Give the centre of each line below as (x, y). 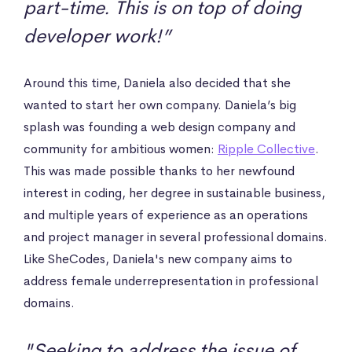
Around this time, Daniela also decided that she (157, 82)
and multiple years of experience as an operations (166, 214)
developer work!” (97, 36)
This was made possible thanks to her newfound (159, 170)
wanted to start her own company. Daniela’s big (160, 104)
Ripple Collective (266, 148)
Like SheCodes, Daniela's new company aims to (158, 258)
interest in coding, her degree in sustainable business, (174, 192)
